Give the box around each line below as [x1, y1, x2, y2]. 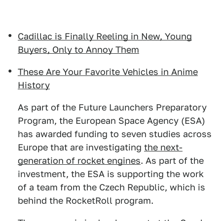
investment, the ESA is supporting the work [18, 169, 204, 180]
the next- [144, 142, 183, 153]
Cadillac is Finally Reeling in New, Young [18, 31, 192, 42]
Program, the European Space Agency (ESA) [18, 115, 205, 126]
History [18, 80, 50, 91]
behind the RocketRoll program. [18, 195, 153, 206]
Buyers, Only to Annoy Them [18, 44, 139, 55]
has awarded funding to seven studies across [18, 129, 212, 140]
